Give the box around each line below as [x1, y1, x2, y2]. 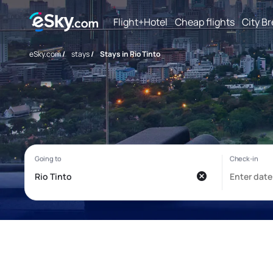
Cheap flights [175, 15, 235, 29]
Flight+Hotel [113, 15, 168, 29]
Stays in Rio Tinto [100, 49, 160, 59]
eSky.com [29, 49, 61, 59]
